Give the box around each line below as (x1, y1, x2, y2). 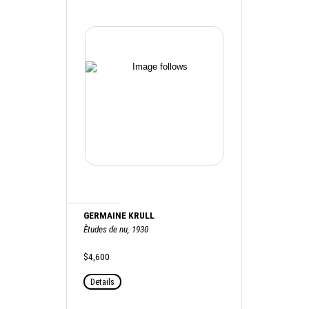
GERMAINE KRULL (83, 210, 155, 221)
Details (90, 276, 115, 287)
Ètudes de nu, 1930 (83, 223, 149, 235)
